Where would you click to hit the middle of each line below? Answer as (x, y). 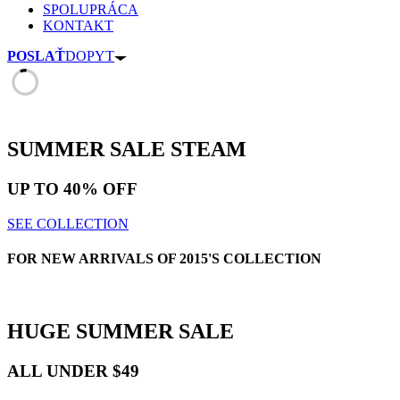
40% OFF (100, 189)
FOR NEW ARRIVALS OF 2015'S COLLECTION (164, 259)
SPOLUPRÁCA (91, 10)
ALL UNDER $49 (73, 371)
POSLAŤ (36, 56)
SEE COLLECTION (68, 223)
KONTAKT (78, 26)
